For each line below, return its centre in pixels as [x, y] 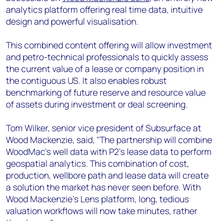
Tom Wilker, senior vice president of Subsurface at [104, 128]
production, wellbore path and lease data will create [107, 175]
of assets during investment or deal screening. [97, 104]
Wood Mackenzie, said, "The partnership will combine [109, 140]
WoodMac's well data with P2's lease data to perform [109, 151]
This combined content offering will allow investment [109, 45]
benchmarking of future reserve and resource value [106, 92]
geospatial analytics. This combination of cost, [97, 163]
